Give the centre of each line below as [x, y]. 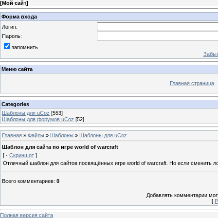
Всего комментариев [28, 181]
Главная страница [192, 83]
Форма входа [19, 16]
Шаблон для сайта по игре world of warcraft [60, 147]
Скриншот [22, 155]
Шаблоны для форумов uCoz [38, 119]
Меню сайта [17, 69]
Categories [15, 104]
